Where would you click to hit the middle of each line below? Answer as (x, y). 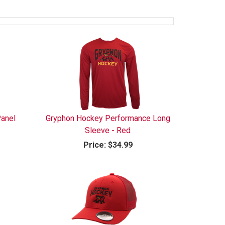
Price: (94, 145)
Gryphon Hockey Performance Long (108, 118)
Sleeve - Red (108, 130)
